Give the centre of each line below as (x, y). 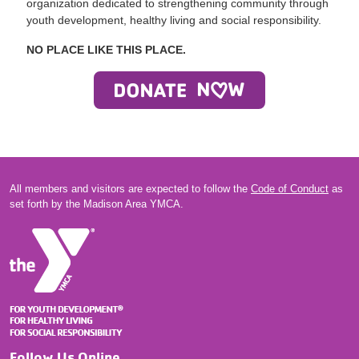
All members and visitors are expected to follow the (130, 189)
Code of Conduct (290, 189)
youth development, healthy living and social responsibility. (174, 20)
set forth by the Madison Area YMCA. (97, 204)
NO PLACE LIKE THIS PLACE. (107, 50)
